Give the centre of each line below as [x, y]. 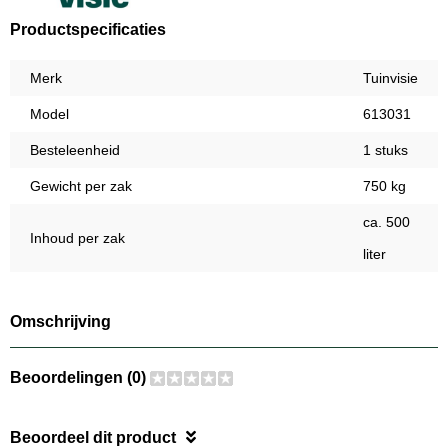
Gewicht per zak [81, 186]
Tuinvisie [390, 78]
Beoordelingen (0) [80, 378]
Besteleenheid [75, 150]
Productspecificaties [88, 30]
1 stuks [385, 150]
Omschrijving [60, 322]
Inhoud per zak [77, 238]
